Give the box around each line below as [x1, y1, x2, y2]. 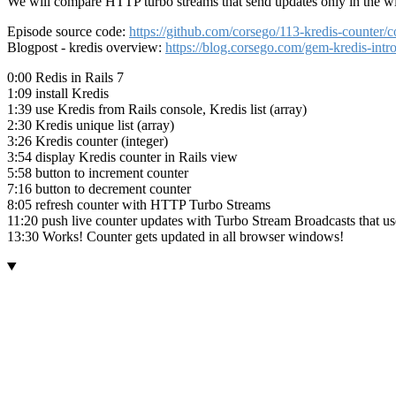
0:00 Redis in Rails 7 [7, 69, 124, 85]
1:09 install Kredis [7, 85, 109, 101]
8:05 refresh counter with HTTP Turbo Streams [7, 196, 270, 212]
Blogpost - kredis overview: [7, 39, 165, 55]
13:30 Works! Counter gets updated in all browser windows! [7, 228, 344, 244]
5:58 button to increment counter [7, 164, 188, 180]
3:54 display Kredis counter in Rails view [7, 148, 238, 164]
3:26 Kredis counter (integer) [7, 133, 168, 148]
